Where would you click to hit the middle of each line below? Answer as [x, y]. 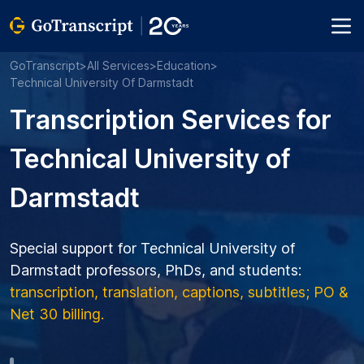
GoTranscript [45, 65]
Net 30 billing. [57, 314]
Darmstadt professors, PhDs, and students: [156, 270]
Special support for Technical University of [152, 248]
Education [184, 65]
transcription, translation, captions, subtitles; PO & [179, 292]
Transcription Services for [171, 120]
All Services [118, 65]
